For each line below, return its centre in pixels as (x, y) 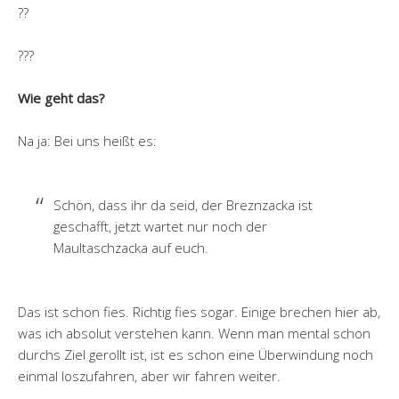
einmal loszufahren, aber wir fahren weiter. (149, 376)
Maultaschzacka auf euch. (131, 248)
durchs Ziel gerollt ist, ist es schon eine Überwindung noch (195, 355)
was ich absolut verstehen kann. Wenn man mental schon (194, 334)
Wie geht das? (61, 98)
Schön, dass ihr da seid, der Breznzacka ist (183, 205)
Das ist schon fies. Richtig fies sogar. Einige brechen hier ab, (199, 312)
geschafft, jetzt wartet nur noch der (160, 227)
